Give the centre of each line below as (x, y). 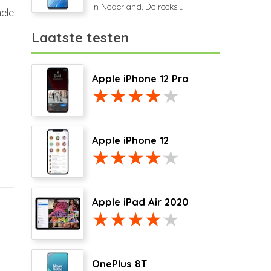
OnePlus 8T (119, 264)
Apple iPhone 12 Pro (140, 79)
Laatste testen (80, 38)
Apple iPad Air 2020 (140, 202)
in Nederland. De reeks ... (138, 7)
